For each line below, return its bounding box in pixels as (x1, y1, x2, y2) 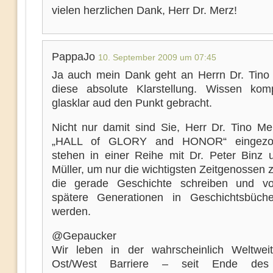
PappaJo (51, 51, 98, 63)
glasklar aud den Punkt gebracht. (51, 97, 212, 109)
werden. (51, 205, 91, 218)
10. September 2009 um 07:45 (97, 52, 216, 62)
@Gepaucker (51, 230, 116, 242)
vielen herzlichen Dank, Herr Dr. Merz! (51, 4, 237, 16)
